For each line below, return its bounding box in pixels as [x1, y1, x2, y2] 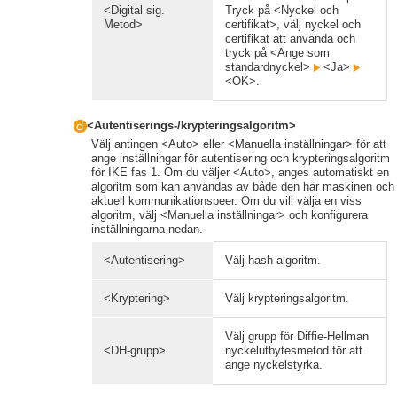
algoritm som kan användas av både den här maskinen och [91, 180, 394, 194]
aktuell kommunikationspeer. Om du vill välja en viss [91, 194, 362, 208]
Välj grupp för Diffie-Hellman [225, 330, 369, 344]
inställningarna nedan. [91, 222, 203, 237]
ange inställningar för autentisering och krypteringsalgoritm [91, 152, 390, 166]
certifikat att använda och [225, 32, 355, 46]
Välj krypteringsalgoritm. [225, 292, 349, 306]
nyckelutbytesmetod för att [225, 344, 362, 358]
